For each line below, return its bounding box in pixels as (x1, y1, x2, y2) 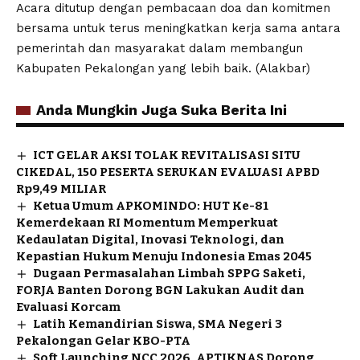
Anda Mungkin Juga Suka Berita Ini (36, 100, 287, 118)
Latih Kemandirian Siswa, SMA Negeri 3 (33, 316, 283, 331)
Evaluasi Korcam (16, 299, 121, 314)
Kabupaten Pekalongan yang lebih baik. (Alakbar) (16, 60, 310, 76)
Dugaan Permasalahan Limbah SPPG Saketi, (33, 265, 306, 280)
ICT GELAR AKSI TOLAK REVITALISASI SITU (33, 147, 301, 162)
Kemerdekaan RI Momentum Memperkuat (16, 215, 278, 230)
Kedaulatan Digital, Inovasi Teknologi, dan (16, 231, 284, 247)
